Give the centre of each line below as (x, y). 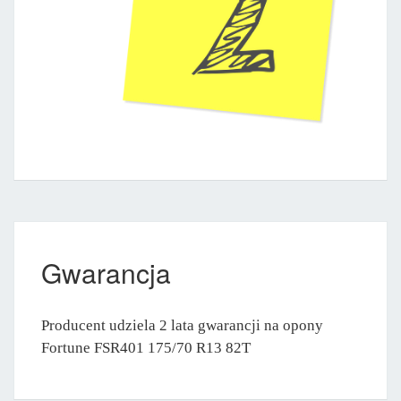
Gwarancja (106, 272)
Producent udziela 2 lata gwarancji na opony (182, 325)
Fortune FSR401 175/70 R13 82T (146, 347)
